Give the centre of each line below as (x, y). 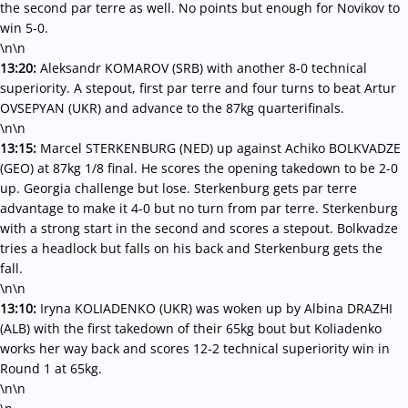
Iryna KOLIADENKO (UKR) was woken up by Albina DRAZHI (216, 308)
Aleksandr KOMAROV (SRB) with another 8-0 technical (204, 68)
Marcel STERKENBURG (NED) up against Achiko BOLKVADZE (220, 148)
